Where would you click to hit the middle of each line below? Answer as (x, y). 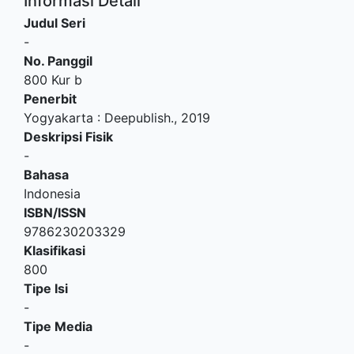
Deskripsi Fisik (68, 136)
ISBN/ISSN (55, 212)
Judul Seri (55, 23)
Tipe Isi (46, 288)
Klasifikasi (55, 250)
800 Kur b (53, 79)
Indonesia (52, 193)
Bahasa (46, 174)
